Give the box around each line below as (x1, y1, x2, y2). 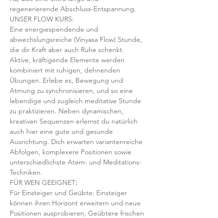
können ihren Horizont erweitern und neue (10, 199, 143, 207)
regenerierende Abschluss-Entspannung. (10, 4, 136, 13)
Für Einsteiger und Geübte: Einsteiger (10, 188, 129, 197)
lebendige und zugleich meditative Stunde (10, 96, 143, 105)
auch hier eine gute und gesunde (10, 127, 115, 136)
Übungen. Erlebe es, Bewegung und (10, 76, 125, 85)
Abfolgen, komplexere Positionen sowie (10, 147, 133, 156)
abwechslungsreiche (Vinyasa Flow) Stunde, (10, 35, 144, 44)
